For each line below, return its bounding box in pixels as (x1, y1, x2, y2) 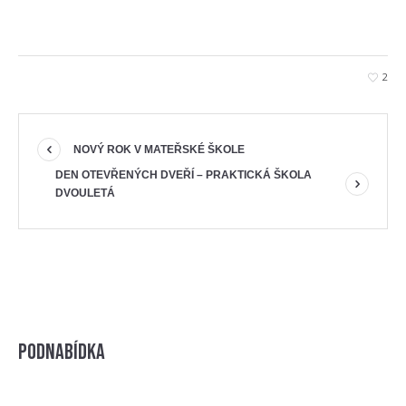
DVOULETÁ (55, 186, 115, 199)
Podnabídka (18, 338, 105, 365)
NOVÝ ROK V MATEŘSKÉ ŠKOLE (73, 142, 245, 156)
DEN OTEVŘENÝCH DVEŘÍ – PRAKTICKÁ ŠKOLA (55, 168, 312, 181)
